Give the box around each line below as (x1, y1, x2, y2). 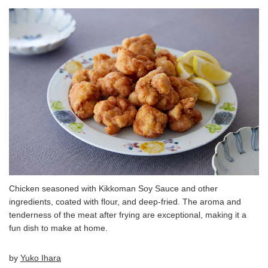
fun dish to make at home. (9, 223, 108, 233)
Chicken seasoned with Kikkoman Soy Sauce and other (9, 184, 218, 194)
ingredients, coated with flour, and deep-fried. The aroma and (9, 197, 241, 207)
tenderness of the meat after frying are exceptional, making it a (9, 210, 246, 220)
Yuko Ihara (20, 253, 61, 263)
